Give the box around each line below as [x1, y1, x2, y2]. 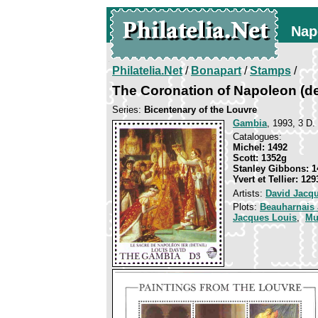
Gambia [233, 118, 267, 128]
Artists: [233, 188, 265, 199]
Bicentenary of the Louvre [144, 104, 257, 115]
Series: [112, 104, 144, 115]
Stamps [250, 65, 291, 77]
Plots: [233, 202, 260, 212]
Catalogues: [233, 131, 282, 142]
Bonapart [191, 65, 241, 77]
